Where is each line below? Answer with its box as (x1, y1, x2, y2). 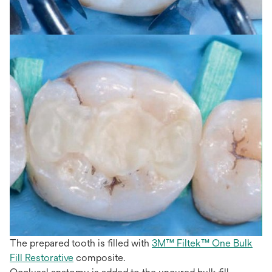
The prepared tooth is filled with (10, 237, 152, 249)
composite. (73, 251, 125, 263)
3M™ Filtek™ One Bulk (152, 237, 253, 249)
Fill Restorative (10, 251, 73, 263)
